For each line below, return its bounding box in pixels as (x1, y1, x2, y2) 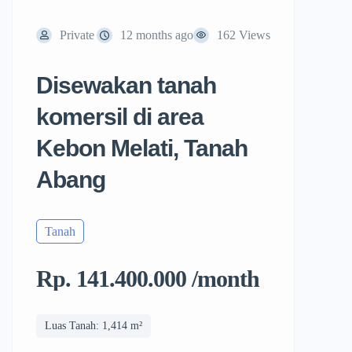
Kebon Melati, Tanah (36, 135, 247, 161)
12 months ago (120, 28, 193, 42)
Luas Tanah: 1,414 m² (45, 320, 142, 332)
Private (60, 28, 94, 42)
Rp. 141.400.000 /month (36, 266, 259, 291)
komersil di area (36, 104, 203, 130)
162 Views (217, 28, 270, 42)
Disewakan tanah (36, 72, 216, 98)
